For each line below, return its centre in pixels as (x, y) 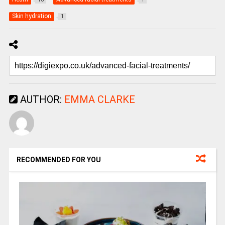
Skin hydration (31, 16)
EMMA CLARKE (99, 100)
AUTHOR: (41, 100)
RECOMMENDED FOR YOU (59, 160)
